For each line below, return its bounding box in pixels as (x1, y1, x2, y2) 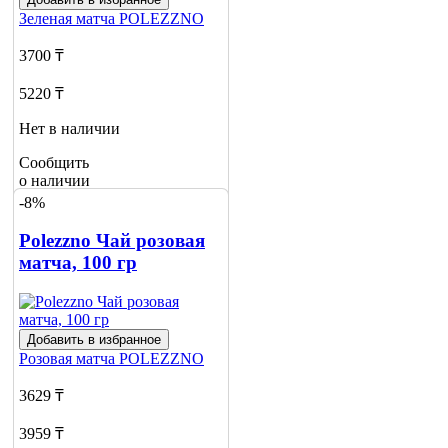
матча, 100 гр (19, 252, 137, 274)
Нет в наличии (19, 120, 120, 138)
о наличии (19, 172, 90, 190)
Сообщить (19, 154, 89, 172)
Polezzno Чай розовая (19, 230, 205, 252)
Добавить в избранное (27, 332, 161, 348)
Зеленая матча (19, 10, 119, 28)
